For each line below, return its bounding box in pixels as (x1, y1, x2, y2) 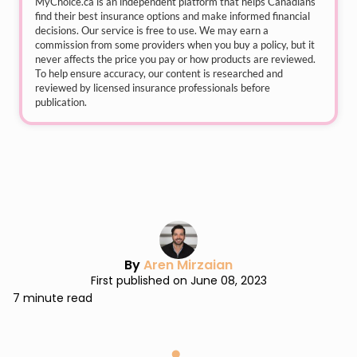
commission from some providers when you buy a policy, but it (35, 38, 315, 51)
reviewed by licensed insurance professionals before (35, 81, 270, 94)
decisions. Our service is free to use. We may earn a (35, 24, 269, 37)
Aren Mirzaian (143, 256, 233, 274)
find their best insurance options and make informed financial (35, 10, 310, 22)
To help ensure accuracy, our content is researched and (35, 67, 283, 80)
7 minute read (13, 290, 92, 306)
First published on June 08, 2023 (90, 273, 267, 288)
